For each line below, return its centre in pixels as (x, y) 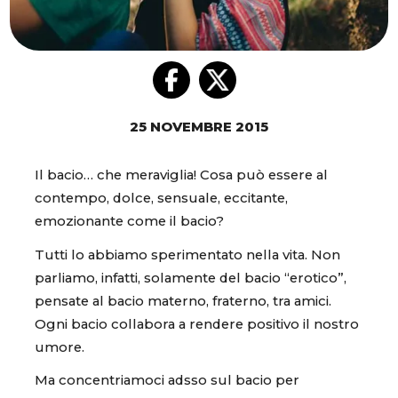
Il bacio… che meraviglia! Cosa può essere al (181, 175)
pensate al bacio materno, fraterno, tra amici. (183, 301)
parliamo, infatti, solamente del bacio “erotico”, (191, 278)
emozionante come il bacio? (129, 222)
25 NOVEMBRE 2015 (199, 127)
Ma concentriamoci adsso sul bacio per (167, 380)
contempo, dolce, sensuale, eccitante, (161, 199)
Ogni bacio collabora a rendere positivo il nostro (197, 324)
